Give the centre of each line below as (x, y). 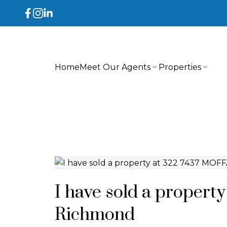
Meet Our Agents (115, 67)
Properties (180, 67)
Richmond (94, 215)
